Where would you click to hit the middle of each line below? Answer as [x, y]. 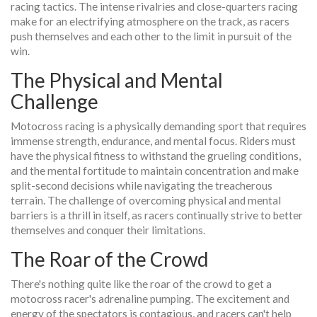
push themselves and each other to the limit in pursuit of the [151, 36]
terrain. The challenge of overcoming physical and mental [146, 200]
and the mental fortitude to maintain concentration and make [155, 171]
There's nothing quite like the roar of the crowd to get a [141, 284]
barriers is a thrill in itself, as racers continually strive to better [157, 215]
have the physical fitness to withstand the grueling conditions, [156, 156]
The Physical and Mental [117, 80]
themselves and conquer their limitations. [108, 230]
